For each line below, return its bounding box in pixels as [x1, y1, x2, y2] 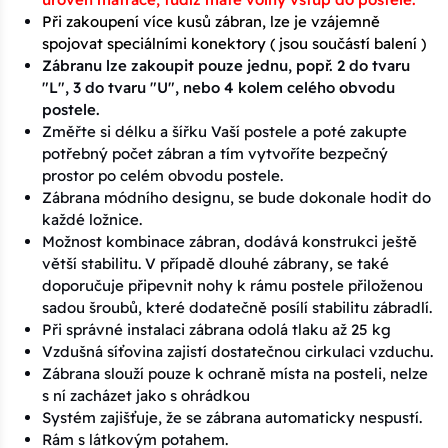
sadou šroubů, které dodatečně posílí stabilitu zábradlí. [42, 297, 432, 317]
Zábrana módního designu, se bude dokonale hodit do [42, 187, 431, 207]
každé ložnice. [42, 209, 142, 229]
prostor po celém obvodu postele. [42, 165, 283, 185]
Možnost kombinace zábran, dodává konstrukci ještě [42, 231, 417, 251]
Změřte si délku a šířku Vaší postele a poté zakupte [42, 121, 407, 141]
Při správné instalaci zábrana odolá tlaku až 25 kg [42, 319, 391, 339]
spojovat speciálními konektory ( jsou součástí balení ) [42, 33, 426, 53]
